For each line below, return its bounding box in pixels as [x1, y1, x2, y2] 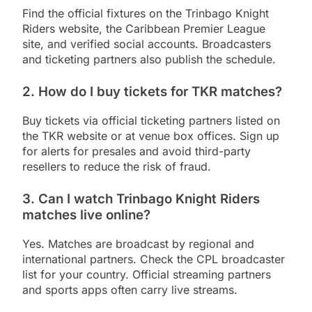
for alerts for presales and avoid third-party [22, 144, 251, 159]
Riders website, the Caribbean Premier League [22, 22, 265, 36]
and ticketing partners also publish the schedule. [22, 52, 276, 67]
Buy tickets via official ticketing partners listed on [22, 114, 280, 128]
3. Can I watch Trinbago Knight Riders [22, 191, 260, 208]
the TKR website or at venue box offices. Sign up [22, 129, 279, 143]
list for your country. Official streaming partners [22, 267, 271, 281]
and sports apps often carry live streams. [22, 282, 237, 297]
